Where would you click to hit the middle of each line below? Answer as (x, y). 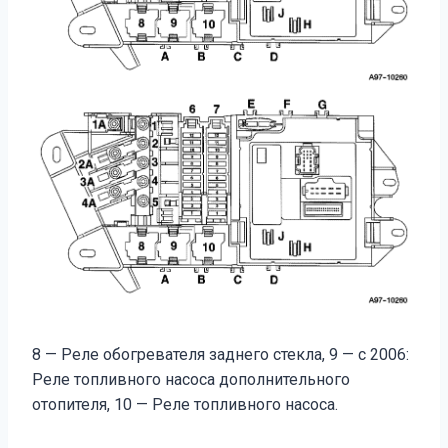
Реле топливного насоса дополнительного (191, 380)
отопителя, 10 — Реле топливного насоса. (185, 405)
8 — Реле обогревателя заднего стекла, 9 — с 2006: (220, 355)
